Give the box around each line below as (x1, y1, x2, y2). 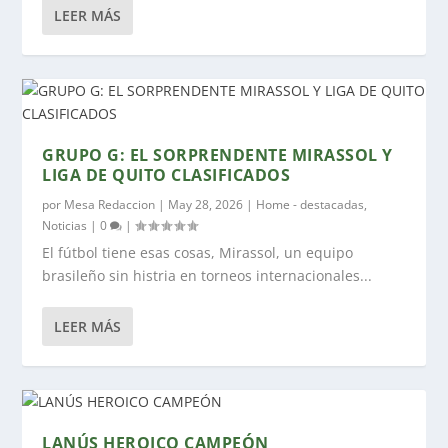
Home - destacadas (256, 196, 365, 213)
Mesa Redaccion (64, 196, 156, 213)
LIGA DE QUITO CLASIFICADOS (42, 164, 291, 186)
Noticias (42, 217, 88, 234)
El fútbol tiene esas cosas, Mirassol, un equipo (42, 243, 354, 262)
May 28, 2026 (168, 196, 244, 213)
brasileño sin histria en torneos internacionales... (42, 266, 373, 285)
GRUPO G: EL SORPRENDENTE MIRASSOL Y (42, 144, 393, 166)
